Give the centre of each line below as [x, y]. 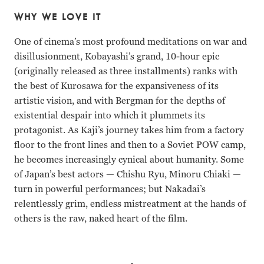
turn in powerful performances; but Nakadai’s [110, 189]
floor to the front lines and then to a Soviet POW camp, [130, 145]
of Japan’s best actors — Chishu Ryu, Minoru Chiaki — [128, 174]
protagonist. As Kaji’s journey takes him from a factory [129, 130]
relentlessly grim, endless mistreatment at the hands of [130, 204]
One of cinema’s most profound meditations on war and [131, 42]
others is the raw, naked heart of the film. [101, 219]
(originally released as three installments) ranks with [126, 71]
